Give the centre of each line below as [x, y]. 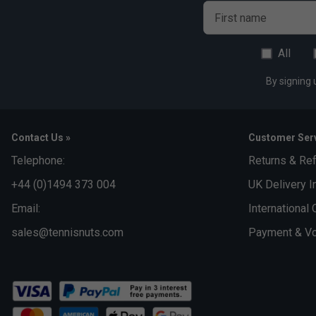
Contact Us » [41, 138]
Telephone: [38, 161]
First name [241, 18]
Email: [26, 209]
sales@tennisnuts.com [67, 233]
